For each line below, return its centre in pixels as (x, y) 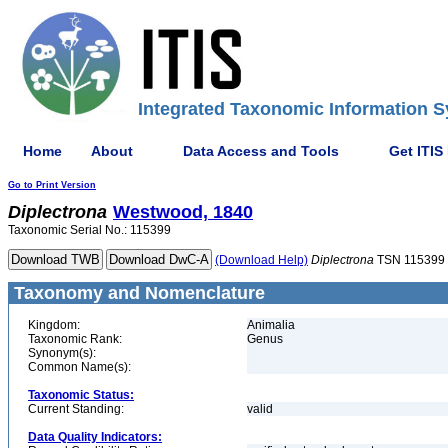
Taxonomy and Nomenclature (137, 293)
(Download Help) (261, 260)
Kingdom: (54, 325)
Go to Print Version (52, 185)
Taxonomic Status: (81, 395)
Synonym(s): (62, 353)
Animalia (271, 325)
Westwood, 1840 (183, 212)
